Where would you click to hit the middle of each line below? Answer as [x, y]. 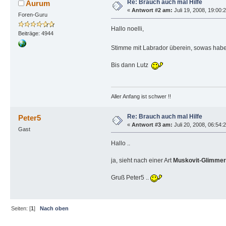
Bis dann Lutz [131, 65]
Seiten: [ [21, 208]
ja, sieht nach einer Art [142, 160]
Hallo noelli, [127, 29]
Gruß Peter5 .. [130, 177]
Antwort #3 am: [152, 124]
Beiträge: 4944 [36, 34]
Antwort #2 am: [152, 10]
